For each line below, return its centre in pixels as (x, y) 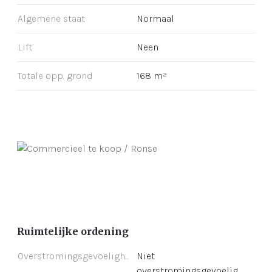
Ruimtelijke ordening (73, 231)
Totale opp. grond (55, 76)
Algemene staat (51, 19)
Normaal (155, 19)
